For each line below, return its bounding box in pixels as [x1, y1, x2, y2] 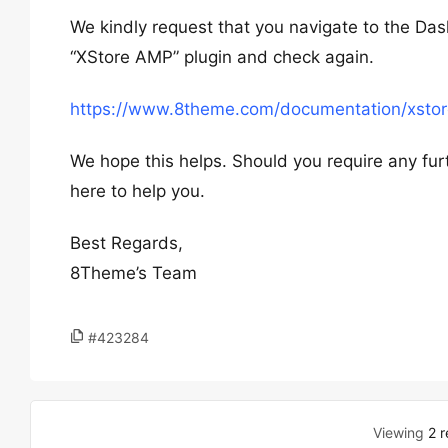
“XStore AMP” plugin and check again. [70, 47, 374, 67]
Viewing [372, 424, 428, 441]
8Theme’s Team [70, 263, 197, 283]
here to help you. [70, 181, 205, 201]
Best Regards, [70, 233, 183, 253]
